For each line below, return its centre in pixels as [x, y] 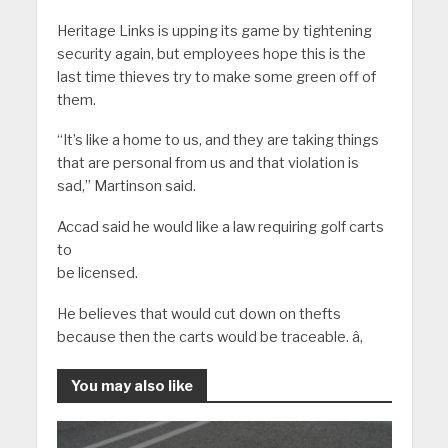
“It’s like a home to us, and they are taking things [217, 140]
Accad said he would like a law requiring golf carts [220, 227]
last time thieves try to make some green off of [216, 76]
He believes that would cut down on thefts [198, 314]
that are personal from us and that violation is [207, 163]
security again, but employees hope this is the [211, 53]
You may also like [131, 386]
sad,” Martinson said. [126, 186]
